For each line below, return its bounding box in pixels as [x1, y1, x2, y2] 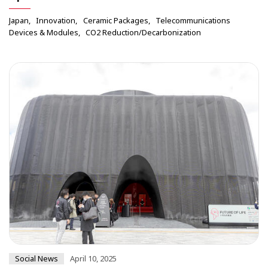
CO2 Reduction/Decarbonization [86, 27, 202, 38]
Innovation [36, 15, 76, 26]
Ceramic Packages [83, 15, 148, 26]
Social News [15, 253, 58, 264]
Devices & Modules [9, 27, 78, 38]
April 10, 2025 [70, 253, 117, 264]
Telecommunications [156, 15, 231, 26]
